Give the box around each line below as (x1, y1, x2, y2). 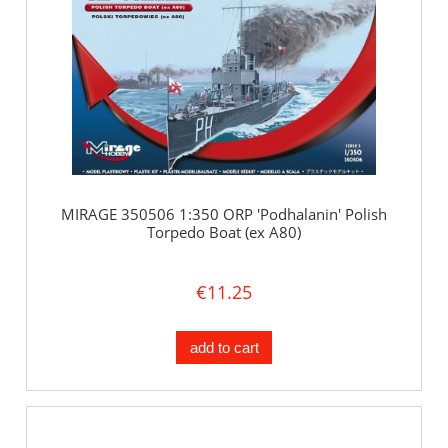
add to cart (189, 338, 259, 356)
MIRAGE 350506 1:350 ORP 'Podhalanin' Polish (61, 204, 387, 225)
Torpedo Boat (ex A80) (147, 222, 301, 243)
